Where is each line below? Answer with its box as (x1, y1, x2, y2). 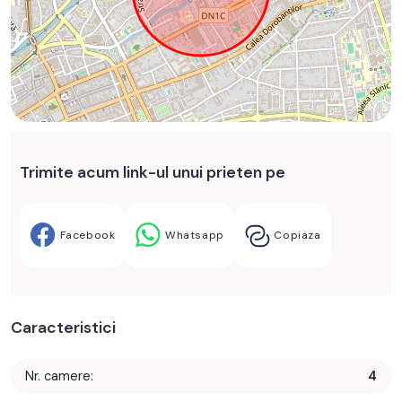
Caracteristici (11, 317, 116, 337)
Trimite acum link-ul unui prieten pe (20, 162, 285, 182)
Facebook (57, 228, 116, 243)
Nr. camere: (25, 368, 93, 384)
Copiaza (270, 228, 321, 243)
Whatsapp (162, 228, 224, 243)
